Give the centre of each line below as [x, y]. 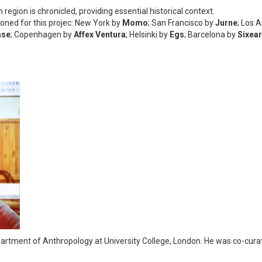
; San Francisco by [181, 23]
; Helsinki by [148, 35]
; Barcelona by [211, 35]
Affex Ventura [100, 35]
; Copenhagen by [42, 35]
